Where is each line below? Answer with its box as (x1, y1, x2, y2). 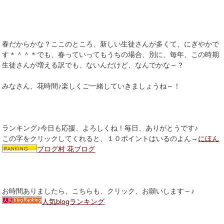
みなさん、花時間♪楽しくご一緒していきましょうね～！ (2, 81, 181, 90)
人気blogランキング (42, 197, 105, 205)
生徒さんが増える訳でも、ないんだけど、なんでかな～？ (2, 60, 184, 69)
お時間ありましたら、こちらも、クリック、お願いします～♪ (2, 186, 195, 195)
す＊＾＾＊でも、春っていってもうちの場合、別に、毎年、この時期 (2, 50, 219, 58)
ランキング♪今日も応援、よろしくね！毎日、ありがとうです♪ (2, 123, 198, 132)
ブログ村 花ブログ (37, 144, 95, 153)
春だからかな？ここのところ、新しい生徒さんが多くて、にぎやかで (2, 39, 219, 48)
